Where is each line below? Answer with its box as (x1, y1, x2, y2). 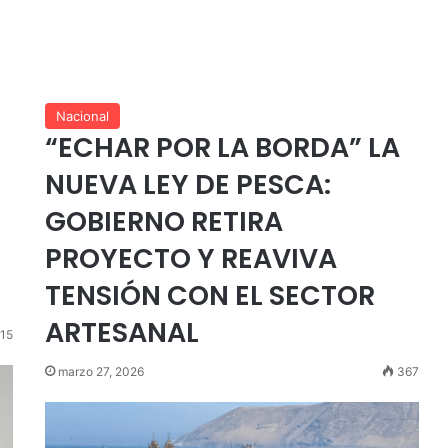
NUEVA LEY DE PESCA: (44, 166, 331, 203)
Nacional (55, 108, 109, 124)
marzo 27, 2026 (57, 364, 144, 379)
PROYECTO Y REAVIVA (44, 240, 337, 277)
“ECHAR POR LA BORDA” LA (44, 129, 400, 166)
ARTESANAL (44, 314, 199, 351)
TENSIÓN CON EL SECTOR (44, 277, 375, 314)
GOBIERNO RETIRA (44, 203, 283, 240)
